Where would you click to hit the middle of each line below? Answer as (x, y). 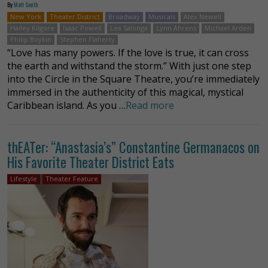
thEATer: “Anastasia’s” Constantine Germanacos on (133, 147)
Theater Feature (72, 178)
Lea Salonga (129, 28)
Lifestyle (24, 178)
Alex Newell (202, 16)
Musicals (162, 16)
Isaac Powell (82, 28)
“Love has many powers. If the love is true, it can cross (128, 52)
